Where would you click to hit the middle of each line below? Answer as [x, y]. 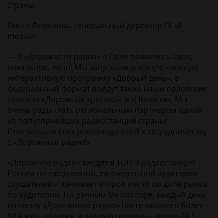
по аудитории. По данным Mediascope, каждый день [106, 195]
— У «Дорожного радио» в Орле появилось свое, [100, 57]
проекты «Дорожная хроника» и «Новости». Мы [97, 100]
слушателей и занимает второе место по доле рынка [107, 184]
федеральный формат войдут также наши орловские [107, 89]
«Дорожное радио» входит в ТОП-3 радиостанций [101, 163]
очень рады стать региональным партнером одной [105, 110]
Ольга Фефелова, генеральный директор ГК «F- [96, 26]
